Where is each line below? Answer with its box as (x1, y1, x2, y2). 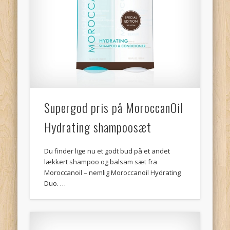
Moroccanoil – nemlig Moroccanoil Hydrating (44, 168, 181, 178)
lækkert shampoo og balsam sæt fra (44, 157, 158, 167)
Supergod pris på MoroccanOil (44, 98, 184, 117)
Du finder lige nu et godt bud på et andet (44, 146, 170, 156)
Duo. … (44, 179, 66, 188)
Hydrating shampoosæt (44, 118, 152, 137)
